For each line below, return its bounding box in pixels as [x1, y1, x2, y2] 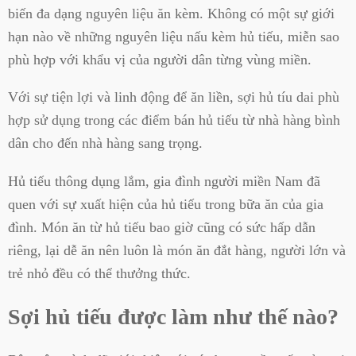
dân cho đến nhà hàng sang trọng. [8, 135, 203, 152]
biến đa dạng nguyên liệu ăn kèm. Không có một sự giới [8, 5, 335, 21]
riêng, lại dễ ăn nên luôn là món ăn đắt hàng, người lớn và [8, 242, 346, 258]
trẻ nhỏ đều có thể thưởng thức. [8, 265, 191, 281]
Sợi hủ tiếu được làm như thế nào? [8, 304, 339, 330]
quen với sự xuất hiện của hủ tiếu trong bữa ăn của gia [8, 195, 323, 212]
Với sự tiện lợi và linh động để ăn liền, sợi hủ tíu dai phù [8, 89, 339, 106]
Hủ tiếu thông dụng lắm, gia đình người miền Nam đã [8, 172, 320, 189]
